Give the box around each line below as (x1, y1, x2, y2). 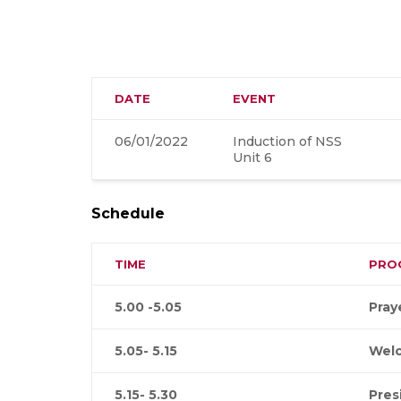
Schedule (91, 205, 165, 223)
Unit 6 (233, 149, 272, 166)
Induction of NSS (233, 133, 342, 150)
